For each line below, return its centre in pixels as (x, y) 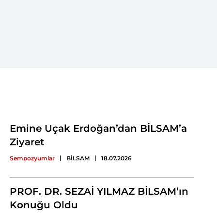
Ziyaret (27, 142)
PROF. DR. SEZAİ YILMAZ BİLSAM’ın (99, 191)
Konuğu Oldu (44, 205)
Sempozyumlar (32, 158)
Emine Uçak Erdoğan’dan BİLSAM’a (98, 128)
